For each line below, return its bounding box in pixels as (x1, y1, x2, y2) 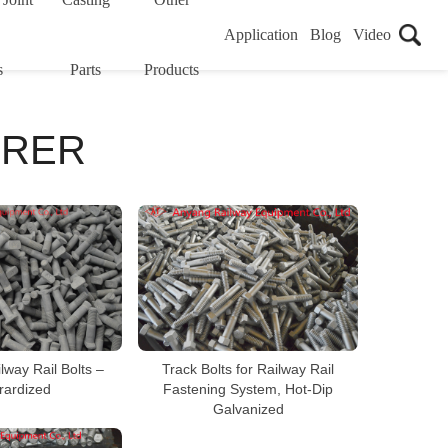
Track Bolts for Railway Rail (162, 360, 334, 377)
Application (223, 26, 298, 43)
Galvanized (212, 400, 284, 417)
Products (144, 61, 200, 78)
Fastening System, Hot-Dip (163, 380, 333, 397)
